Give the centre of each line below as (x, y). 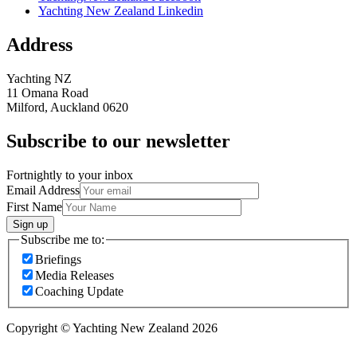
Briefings (58, 260)
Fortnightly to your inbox (70, 175)
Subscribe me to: (63, 239)
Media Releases (75, 276)
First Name (34, 206)
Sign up (30, 224)
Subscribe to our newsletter (118, 141)
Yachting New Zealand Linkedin (121, 11)
